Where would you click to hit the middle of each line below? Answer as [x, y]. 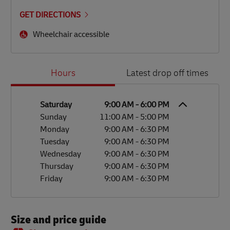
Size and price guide [59, 220]
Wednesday [61, 154]
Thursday [57, 166]
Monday [55, 129]
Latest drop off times [167, 74]
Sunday [53, 117]
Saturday [56, 105]
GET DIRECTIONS [50, 15]
